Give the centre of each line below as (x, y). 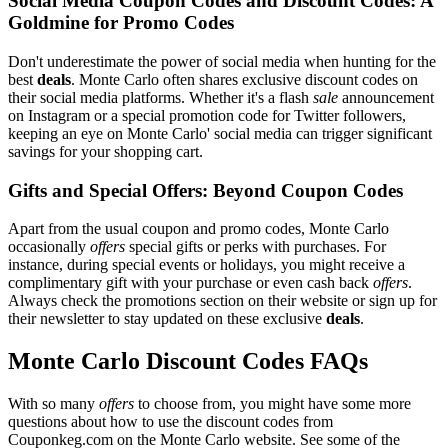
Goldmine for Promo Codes (121, 23)
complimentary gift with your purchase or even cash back (190, 283)
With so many (53, 404)
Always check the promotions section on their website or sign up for (222, 301)
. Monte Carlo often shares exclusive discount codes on (244, 80)
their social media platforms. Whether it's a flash (160, 98)
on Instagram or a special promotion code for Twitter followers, (207, 116)
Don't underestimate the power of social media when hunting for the (222, 62)
